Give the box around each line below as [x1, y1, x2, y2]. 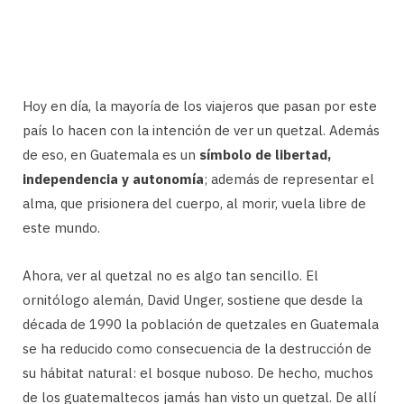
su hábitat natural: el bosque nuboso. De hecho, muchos [23, 363, 373, 381]
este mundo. [23, 218, 100, 236]
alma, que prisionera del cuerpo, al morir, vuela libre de [23, 194, 366, 212]
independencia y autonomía [23, 170, 204, 188]
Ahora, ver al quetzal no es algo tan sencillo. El [23, 266, 318, 284]
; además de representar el [204, 170, 374, 188]
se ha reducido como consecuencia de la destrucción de [23, 339, 372, 357]
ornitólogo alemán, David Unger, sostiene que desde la [23, 290, 363, 308]
